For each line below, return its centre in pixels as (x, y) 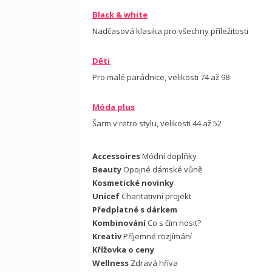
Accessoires (116, 156)
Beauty (107, 169)
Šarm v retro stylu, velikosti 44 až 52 (157, 123)
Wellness (110, 263)
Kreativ (107, 236)
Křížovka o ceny (123, 250)
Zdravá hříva (153, 263)
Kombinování (119, 223)
